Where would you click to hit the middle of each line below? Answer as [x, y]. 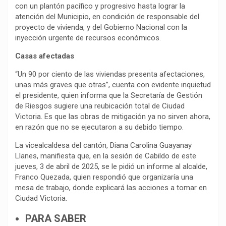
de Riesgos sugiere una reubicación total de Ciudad [100, 106]
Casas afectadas [45, 56]
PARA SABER [56, 218]
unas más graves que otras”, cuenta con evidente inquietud [113, 84]
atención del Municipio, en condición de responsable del [107, 16]
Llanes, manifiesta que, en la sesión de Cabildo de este [106, 156]
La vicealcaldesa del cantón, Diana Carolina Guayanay [103, 145]
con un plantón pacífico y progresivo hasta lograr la [100, 6]
